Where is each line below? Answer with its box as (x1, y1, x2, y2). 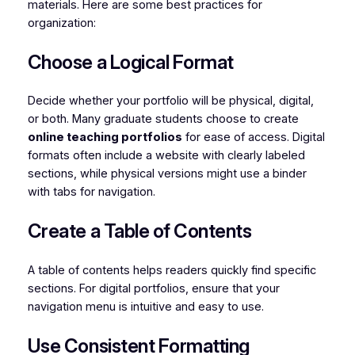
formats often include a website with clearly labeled (27, 148, 305, 163)
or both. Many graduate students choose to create (27, 112, 299, 127)
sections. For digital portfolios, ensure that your (27, 281, 280, 296)
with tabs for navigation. (27, 185, 155, 200)
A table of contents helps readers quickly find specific (27, 262, 316, 277)
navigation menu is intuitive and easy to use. (27, 299, 264, 314)
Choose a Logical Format (27, 51, 234, 74)
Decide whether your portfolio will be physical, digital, (27, 94, 314, 109)
